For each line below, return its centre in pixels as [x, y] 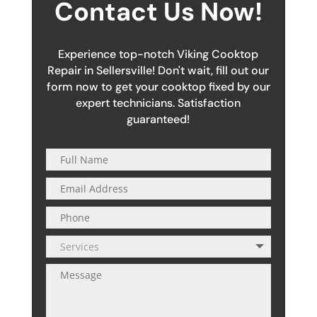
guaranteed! [158, 120]
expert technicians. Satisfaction [158, 103]
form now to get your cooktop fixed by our [158, 87]
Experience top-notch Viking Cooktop [158, 54]
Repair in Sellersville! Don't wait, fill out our [158, 71]
